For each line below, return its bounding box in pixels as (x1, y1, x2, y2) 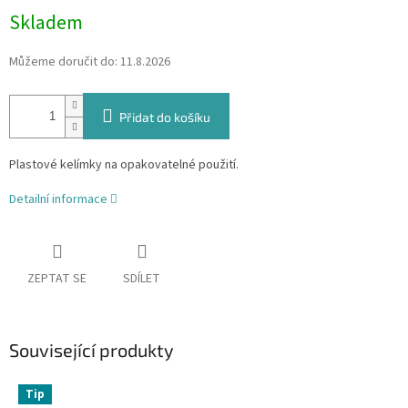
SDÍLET (123, 270, 160, 289)
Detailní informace (9, 190, 107, 209)
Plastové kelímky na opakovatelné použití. (9, 156, 239, 175)
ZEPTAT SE (27, 270, 87, 289)
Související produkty (9, 339, 174, 362)
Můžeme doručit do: (9, 53, 117, 72)
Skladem (9, 8, 83, 38)
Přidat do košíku (119, 109, 210, 126)
